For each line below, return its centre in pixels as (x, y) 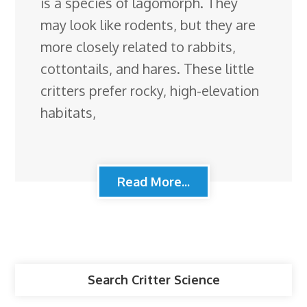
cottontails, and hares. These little (148, 68)
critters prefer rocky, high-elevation (150, 90)
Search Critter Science (153, 279)
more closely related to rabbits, (138, 46)
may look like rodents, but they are (148, 24)
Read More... (153, 181)
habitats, (69, 112)
